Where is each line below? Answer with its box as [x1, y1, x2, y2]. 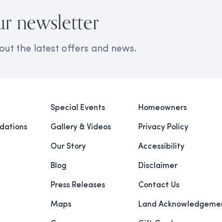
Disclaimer [138, 162, 177, 170]
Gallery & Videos [51, 123, 111, 132]
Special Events [51, 104, 105, 112]
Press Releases [51, 181, 105, 190]
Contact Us [138, 181, 179, 190]
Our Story [51, 143, 86, 151]
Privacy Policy [138, 123, 188, 132]
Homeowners [138, 104, 187, 112]
